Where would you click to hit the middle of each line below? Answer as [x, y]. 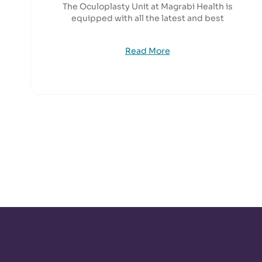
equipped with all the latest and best [147, 18]
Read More [147, 51]
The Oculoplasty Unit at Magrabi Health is [147, 6]
